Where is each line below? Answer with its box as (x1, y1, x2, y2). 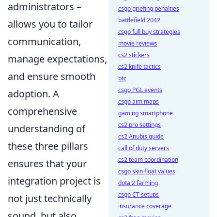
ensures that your (8, 157, 87, 170)
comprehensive (8, 105, 77, 118)
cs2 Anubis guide (118, 132, 164, 140)
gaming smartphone (118, 109, 173, 117)
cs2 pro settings (118, 121, 161, 129)
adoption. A (8, 87, 59, 100)
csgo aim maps (118, 97, 159, 106)
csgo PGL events (118, 86, 162, 94)
